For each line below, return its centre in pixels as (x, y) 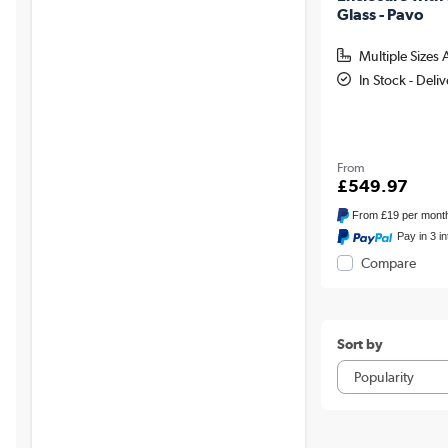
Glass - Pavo (380, 15)
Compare (388, 262)
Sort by (359, 343)
